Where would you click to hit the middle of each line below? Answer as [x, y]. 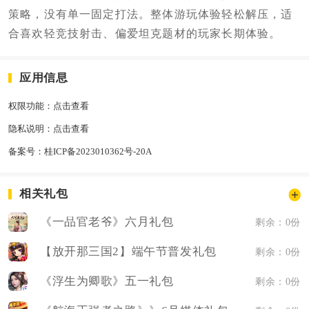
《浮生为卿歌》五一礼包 [107, 281]
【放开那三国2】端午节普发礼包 [128, 251]
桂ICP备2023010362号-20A [98, 151]
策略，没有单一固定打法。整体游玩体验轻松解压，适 [150, 14]
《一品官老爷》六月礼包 [107, 221]
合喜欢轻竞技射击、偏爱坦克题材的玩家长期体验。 [144, 34]
